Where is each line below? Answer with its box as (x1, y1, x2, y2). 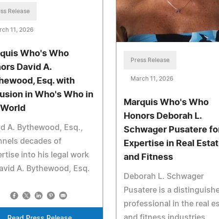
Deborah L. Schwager (123, 173, 204, 181)
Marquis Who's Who (123, 98, 209, 108)
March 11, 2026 (130, 76, 174, 82)
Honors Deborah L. (123, 112, 201, 121)
